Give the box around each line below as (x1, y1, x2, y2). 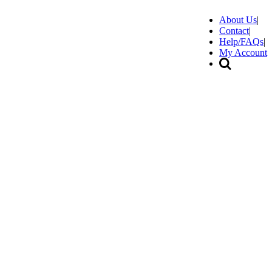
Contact (219, 25, 249, 36)
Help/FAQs (219, 36, 263, 47)
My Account (219, 47, 267, 58)
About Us (219, 15, 257, 25)
